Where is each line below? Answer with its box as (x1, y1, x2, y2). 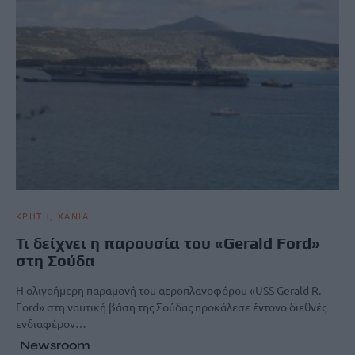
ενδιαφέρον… (16, 315, 86, 330)
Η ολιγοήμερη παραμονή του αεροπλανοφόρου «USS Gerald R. (16, 282, 321, 297)
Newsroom (20, 337, 90, 353)
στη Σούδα (16, 250, 95, 269)
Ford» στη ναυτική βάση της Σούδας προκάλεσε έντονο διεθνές (16, 299, 326, 314)
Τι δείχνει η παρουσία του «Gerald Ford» (16, 233, 320, 252)
